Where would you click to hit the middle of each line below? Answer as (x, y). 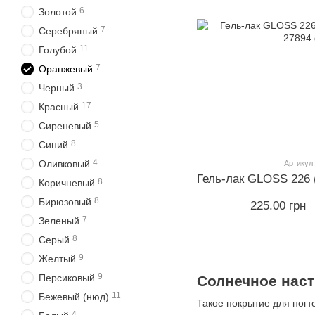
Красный (59, 107)
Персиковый (67, 278)
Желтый (57, 259)
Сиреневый (65, 126)
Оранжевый (66, 69)
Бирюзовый (65, 202)
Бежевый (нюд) (74, 297)
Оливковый (64, 164)
